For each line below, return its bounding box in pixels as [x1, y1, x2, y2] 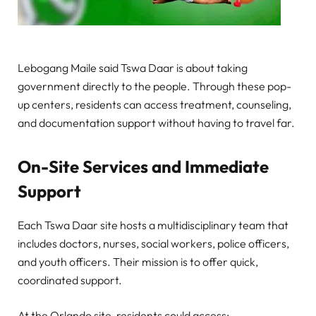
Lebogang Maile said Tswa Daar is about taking [18, 60, 248, 75]
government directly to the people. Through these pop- [18, 78, 291, 93]
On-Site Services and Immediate [18, 155, 269, 177]
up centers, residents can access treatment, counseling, [18, 97, 291, 111]
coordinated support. [18, 273, 122, 288]
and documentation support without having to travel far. [18, 115, 295, 130]
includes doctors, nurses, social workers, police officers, [18, 236, 289, 251]
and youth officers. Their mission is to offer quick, [18, 255, 258, 269]
